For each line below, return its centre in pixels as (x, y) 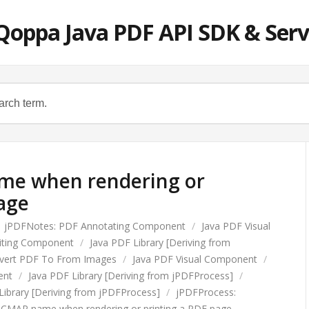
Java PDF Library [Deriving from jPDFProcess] (131, 276)
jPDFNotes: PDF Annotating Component (95, 226)
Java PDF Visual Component (195, 259)
